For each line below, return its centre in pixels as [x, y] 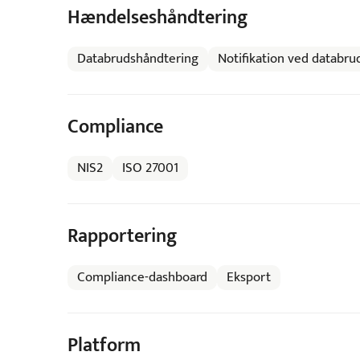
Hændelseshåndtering [157, 18]
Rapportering [122, 236]
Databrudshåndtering [137, 59]
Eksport [248, 277]
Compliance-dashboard [142, 277]
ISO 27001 [150, 168]
